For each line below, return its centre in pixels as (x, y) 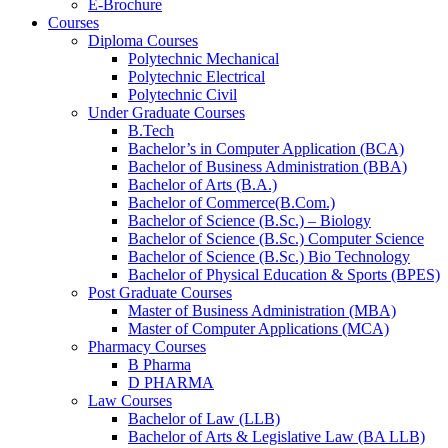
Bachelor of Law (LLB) (204, 418)
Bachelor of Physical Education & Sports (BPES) (284, 274)
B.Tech (151, 130)
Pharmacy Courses (147, 346)
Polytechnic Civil (182, 94)
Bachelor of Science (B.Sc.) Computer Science (276, 238)
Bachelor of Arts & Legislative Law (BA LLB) (276, 436)
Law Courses (130, 400)
